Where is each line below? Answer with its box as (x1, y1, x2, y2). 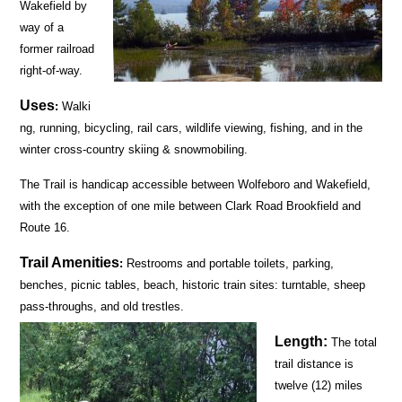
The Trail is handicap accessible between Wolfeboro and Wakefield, (20, 177, 371, 191)
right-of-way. (20, 63, 83, 77)
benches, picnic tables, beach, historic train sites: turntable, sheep (20, 277, 366, 292)
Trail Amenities (20, 254, 120, 270)
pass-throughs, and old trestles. (20, 299, 185, 313)
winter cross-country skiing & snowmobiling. (20, 142, 249, 156)
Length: (275, 333, 328, 349)
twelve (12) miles (275, 378, 363, 392)
